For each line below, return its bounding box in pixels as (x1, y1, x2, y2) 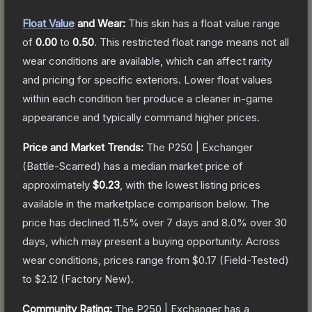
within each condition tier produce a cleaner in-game (22, 91, 273, 105)
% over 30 (237, 215, 287, 229)
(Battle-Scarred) (22, 159, 101, 173)
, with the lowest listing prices (120, 178, 260, 192)
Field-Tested (224, 253, 285, 267)
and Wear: (75, 16, 125, 30)
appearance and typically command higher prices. (22, 110, 260, 124)
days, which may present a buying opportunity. (22, 234, 243, 248)
